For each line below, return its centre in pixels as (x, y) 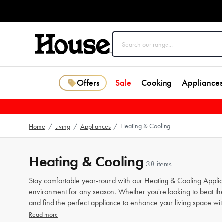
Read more (43, 214)
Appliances (95, 127)
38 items (159, 164)
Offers (88, 83)
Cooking (157, 83)
